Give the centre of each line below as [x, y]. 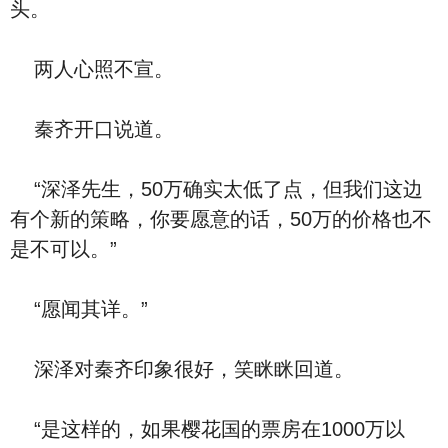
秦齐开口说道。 [92, 129]
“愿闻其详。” [79, 309]
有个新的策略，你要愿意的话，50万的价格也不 [221, 219]
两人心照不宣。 [92, 69]
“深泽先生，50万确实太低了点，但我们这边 [216, 189]
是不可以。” [63, 249]
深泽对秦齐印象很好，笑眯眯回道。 [182, 369]
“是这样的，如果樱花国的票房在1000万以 [207, 429]
